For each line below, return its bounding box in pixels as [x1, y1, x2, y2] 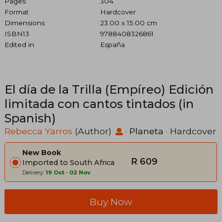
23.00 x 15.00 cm [100, 18, 157, 27]
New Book [22, 148, 61, 157]
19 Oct [46, 168, 64, 176]
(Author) [72, 125, 114, 136]
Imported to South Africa [22, 158, 114, 167]
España [100, 40, 125, 49]
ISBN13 [4, 29, 29, 38]
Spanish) [4, 111, 56, 125]
